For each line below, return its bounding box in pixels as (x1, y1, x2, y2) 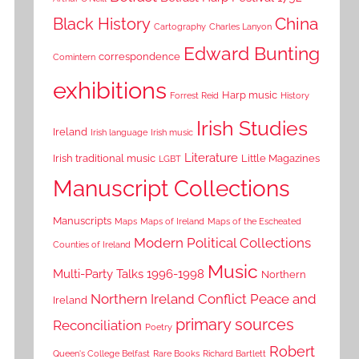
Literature (184, 150, 239, 165)
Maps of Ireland (140, 216, 205, 226)
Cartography (154, 21, 207, 31)
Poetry (145, 321, 173, 332)
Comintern (53, 51, 96, 62)
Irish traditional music (53, 151, 156, 164)
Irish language (91, 127, 148, 137)
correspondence (99, 50, 181, 63)
